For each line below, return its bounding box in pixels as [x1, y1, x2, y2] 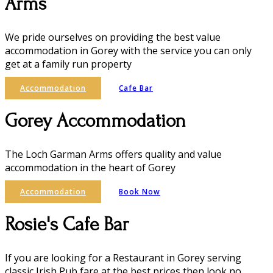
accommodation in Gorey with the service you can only [5, 44, 252, 58]
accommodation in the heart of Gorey [5, 161, 175, 175]
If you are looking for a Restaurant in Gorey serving [5, 251, 241, 265]
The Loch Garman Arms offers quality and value [5, 147, 222, 161]
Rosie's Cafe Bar [5, 213, 129, 235]
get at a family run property [5, 57, 132, 71]
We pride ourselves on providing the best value [5, 30, 221, 44]
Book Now [119, 186, 160, 197]
